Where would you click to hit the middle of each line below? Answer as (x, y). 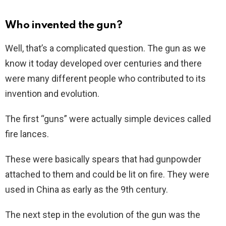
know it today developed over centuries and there (103, 63)
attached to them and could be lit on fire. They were (107, 174)
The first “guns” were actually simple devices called (108, 119)
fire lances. (27, 134)
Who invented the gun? (64, 25)
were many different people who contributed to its (105, 78)
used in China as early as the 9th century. (87, 189)
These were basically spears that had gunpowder (103, 159)
